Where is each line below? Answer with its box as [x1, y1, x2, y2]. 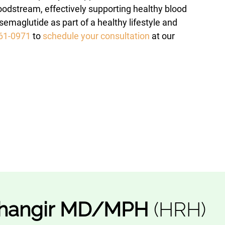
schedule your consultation [43, 31, 150, 42]
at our [150, 31, 175, 42]
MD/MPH [60, 197, 149, 221]
